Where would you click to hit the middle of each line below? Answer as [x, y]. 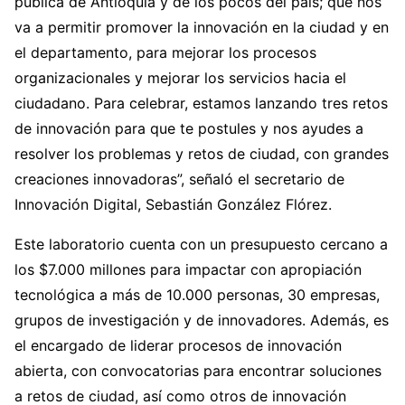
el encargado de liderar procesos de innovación [178, 346]
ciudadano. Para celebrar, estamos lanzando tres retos [201, 104]
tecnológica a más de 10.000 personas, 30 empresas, [197, 295]
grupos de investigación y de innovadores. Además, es [202, 320]
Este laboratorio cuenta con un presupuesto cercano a [201, 245]
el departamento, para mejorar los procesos [165, 53]
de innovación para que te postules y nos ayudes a [189, 129]
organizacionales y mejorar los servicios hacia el [180, 78]
